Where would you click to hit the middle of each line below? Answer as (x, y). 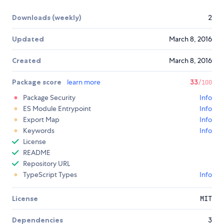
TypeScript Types (50, 175)
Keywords (39, 131)
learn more (84, 82)
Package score (37, 82)
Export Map (41, 120)
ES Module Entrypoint (57, 109)
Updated (28, 39)
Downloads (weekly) (47, 18)
